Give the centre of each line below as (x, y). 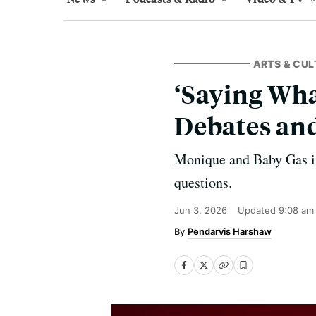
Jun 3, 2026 (201, 210)
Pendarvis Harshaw (230, 231)
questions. (203, 182)
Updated (258, 210)
